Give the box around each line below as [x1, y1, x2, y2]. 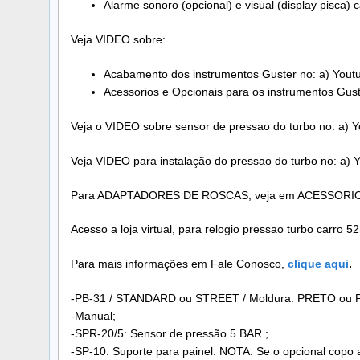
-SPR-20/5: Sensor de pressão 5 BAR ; [71, 327, 268, 341]
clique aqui [288, 257, 349, 271]
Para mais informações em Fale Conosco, [71, 257, 288, 271]
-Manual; [71, 309, 116, 323]
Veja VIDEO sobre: [71, 33, 166, 47]
